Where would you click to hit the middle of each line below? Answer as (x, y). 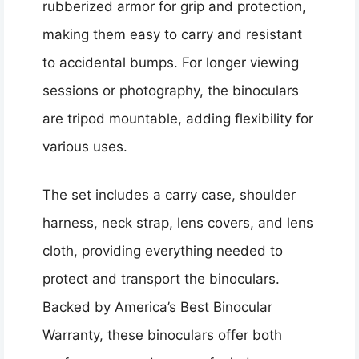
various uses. (85, 146)
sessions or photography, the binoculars (171, 90)
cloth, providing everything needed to (163, 251)
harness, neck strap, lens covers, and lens (178, 223)
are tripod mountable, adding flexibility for (178, 118)
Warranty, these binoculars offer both (162, 335)
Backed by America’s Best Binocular (157, 307)
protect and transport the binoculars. (161, 279)
